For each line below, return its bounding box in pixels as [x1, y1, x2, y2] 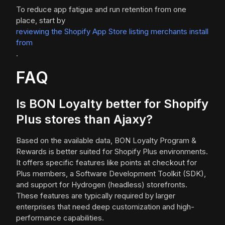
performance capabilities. [16, 213, 104, 223]
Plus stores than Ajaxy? [16, 112, 153, 127]
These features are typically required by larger [16, 191, 175, 201]
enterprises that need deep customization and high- [16, 202, 194, 212]
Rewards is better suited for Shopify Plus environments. [16, 147, 208, 157]
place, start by [16, 16, 65, 26]
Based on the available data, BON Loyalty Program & [16, 136, 196, 146]
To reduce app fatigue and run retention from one [16, 5, 186, 15]
